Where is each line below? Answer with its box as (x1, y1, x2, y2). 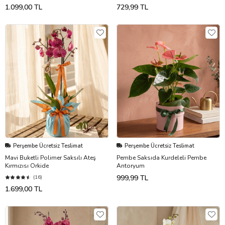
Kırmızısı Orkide (5, 161, 49, 170)
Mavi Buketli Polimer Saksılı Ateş (5, 153, 96, 162)
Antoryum (117, 161, 145, 170)
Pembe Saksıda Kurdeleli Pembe (117, 153, 206, 162)
